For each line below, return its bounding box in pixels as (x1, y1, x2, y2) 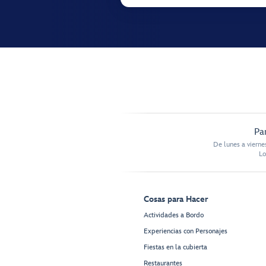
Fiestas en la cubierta (144, 243, 207, 252)
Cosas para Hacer (144, 194, 208, 205)
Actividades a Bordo (144, 211, 204, 220)
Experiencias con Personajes (144, 227, 227, 236)
